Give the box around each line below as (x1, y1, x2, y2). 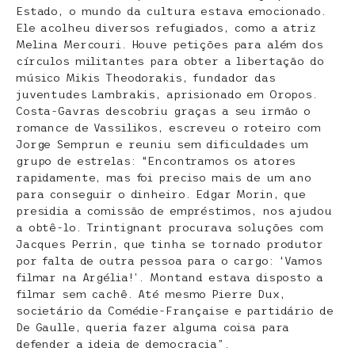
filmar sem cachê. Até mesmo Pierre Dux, (16, 288, 285, 300)
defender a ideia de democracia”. (16, 338, 230, 350)
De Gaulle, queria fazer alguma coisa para (16, 321, 290, 334)
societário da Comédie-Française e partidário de (16, 304, 334, 317)
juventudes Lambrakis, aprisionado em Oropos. (16, 88, 318, 101)
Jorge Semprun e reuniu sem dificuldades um (16, 138, 309, 151)
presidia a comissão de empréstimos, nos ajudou (16, 204, 332, 217)
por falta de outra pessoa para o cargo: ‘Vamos (16, 254, 323, 267)
